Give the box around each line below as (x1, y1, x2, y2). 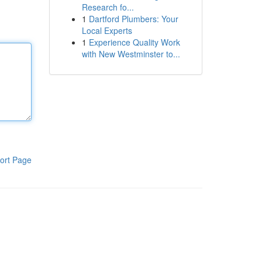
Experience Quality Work (88, 36, 180, 48)
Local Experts (81, 25, 132, 36)
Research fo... (81, 1, 134, 13)
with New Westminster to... (81, 48, 180, 60)
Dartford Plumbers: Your (88, 13, 178, 25)
